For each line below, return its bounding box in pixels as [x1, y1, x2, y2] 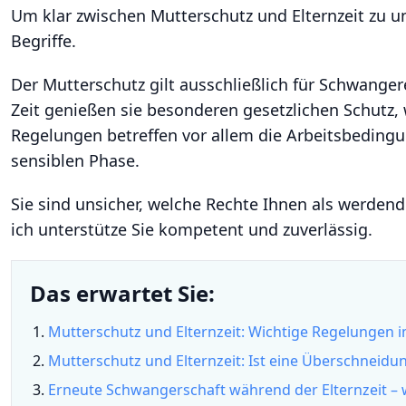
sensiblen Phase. [11, 150, 140, 171]
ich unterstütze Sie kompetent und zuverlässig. [11, 218, 372, 240]
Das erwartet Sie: [30, 278, 215, 308]
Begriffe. [11, 30, 76, 52]
